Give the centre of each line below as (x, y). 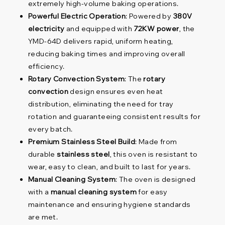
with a (39, 192)
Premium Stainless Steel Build (82, 141)
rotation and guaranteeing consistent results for (114, 116)
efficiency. (46, 66)
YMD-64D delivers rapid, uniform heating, (100, 41)
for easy (152, 192)
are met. (43, 217)
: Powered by (149, 16)
